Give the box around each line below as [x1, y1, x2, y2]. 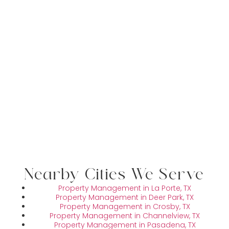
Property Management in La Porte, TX [58, 183, 191, 194]
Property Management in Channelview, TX [50, 211, 200, 221]
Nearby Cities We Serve [25, 165, 204, 187]
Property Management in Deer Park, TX [56, 192, 194, 203]
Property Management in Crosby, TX [59, 201, 190, 212]
